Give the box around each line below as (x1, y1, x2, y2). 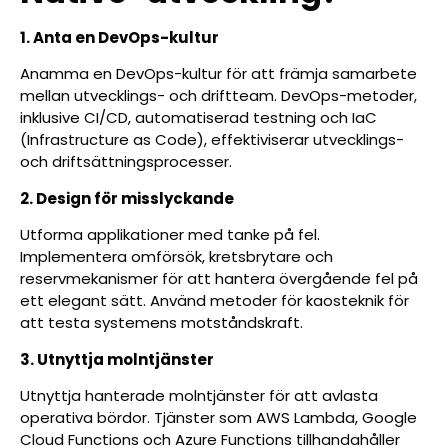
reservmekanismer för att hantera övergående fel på (20, 268, 418, 290)
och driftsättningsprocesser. (20, 151, 232, 173)
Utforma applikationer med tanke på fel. (20, 224, 320, 246)
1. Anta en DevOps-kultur (20, 26, 219, 48)
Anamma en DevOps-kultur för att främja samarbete (20, 63, 417, 85)
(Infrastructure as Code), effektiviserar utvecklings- (20, 129, 404, 151)
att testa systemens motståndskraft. (20, 312, 303, 334)
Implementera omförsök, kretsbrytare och (20, 246, 333, 268)
